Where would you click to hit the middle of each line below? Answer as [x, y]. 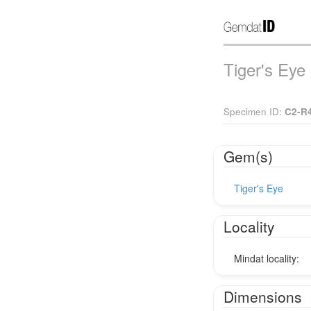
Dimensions [263, 296]
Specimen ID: [254, 111]
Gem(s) [248, 156]
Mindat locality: [267, 258]
